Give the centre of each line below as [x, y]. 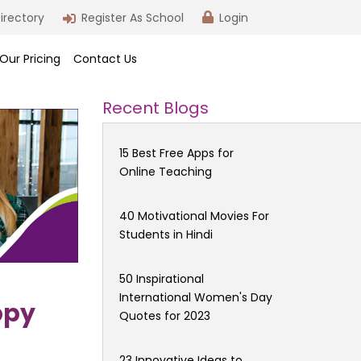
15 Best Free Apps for [176, 153]
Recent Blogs [156, 108]
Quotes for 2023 [165, 315]
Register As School [133, 18]
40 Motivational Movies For [194, 216]
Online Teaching [166, 171]
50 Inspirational [162, 278]
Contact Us [106, 59]
